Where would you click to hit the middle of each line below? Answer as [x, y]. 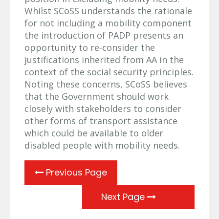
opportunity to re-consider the [90, 47]
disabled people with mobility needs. [102, 145]
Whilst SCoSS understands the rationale [108, 11]
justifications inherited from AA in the [104, 59]
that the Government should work [97, 96]
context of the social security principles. [109, 72]
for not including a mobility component [108, 23]
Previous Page [75, 172]
